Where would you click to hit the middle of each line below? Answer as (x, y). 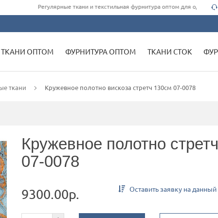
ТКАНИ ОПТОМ (27, 51)
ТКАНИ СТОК (170, 51)
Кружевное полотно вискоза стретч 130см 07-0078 (120, 87)
